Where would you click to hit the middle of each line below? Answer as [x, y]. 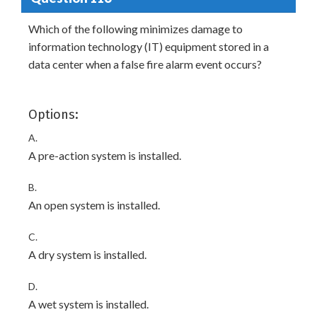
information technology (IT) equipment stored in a [149, 46]
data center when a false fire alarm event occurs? [145, 64]
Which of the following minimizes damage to [136, 29]
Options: [53, 115]
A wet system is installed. [88, 304]
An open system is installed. [94, 205]
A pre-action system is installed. [105, 155]
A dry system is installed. [87, 254]
